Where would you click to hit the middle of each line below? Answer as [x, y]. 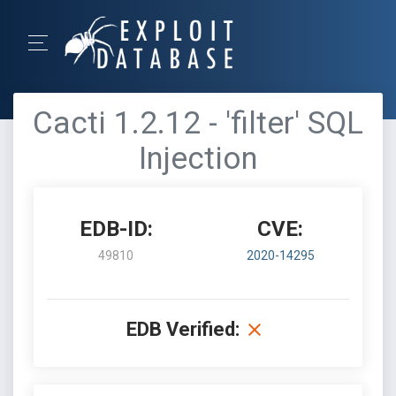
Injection [198, 159]
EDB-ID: [116, 229]
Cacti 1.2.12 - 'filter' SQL [198, 123]
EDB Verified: [183, 329]
